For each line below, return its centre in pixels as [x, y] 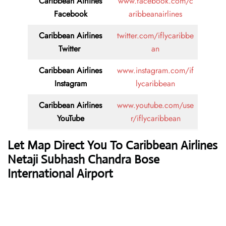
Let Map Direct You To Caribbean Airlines [112, 146]
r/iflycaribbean [155, 119]
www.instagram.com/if [155, 71]
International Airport [60, 174]
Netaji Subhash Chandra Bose [83, 160]
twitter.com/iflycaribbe [155, 36]
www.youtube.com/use [155, 105]
